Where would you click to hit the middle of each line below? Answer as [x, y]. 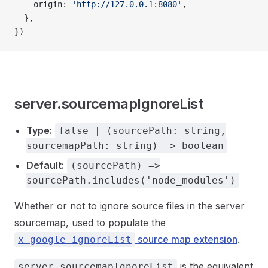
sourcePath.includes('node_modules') [131, 180]
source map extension [186, 239]
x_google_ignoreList [75, 240]
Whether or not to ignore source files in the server [130, 206]
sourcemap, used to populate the [90, 223]
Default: [45, 165]
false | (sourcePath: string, [142, 131]
